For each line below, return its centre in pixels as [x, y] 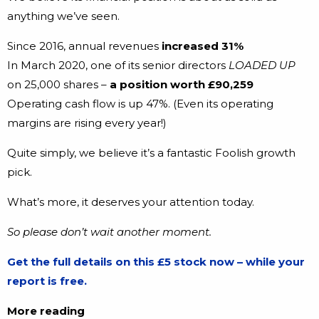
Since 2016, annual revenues [84, 46]
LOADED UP [262, 66]
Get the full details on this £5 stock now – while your [156, 262]
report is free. [47, 281]
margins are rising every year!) [87, 123]
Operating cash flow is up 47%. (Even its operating [140, 104]
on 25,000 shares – [58, 85]
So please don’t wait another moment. [109, 232]
